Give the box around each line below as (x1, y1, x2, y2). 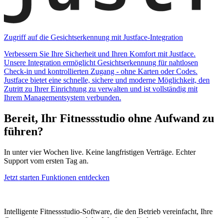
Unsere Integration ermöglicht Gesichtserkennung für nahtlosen (4, 58, 198, 67)
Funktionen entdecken (41, 173, 109, 182)
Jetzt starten (4, 173, 41, 182)
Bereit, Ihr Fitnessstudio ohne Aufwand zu (4, 112, 214, 125)
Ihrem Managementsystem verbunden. (4, 93, 121, 102)
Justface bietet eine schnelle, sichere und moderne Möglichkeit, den (4, 76, 210, 85)
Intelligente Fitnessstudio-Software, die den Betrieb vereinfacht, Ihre (4, 207, 213, 216)
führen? (4, 125, 43, 138)
